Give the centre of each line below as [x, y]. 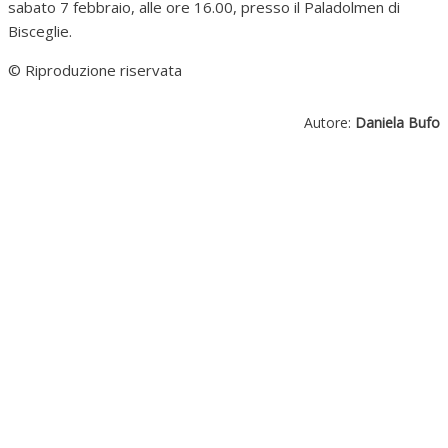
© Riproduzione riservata [95, 69]
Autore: [329, 122]
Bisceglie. [40, 30]
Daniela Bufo [397, 122]
